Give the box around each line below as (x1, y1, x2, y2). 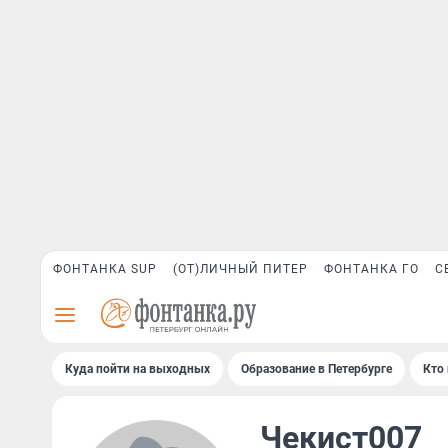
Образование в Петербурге (241, 362, 392, 376)
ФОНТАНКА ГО (324, 262, 419, 276)
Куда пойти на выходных (65, 362, 210, 376)
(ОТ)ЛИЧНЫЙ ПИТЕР (173, 262, 308, 276)
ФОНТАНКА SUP (53, 262, 157, 276)
